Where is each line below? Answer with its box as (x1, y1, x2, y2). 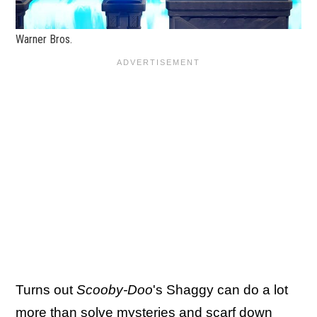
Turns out (16, 282, 76, 297)
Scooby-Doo (76, 282, 153, 297)
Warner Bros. (16, 33, 72, 46)
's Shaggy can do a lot (153, 282, 288, 297)
